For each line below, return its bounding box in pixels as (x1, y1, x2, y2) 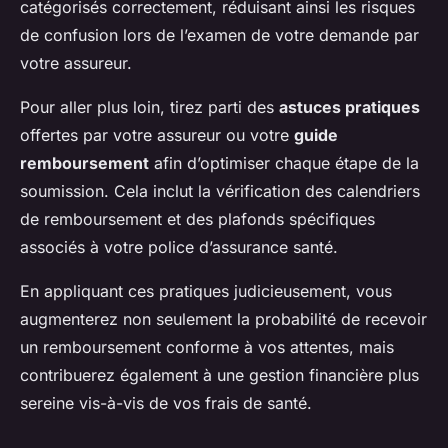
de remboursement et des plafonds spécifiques (20, 209, 375, 230)
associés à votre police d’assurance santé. (20, 237, 338, 258)
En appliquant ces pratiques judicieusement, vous (20, 281, 392, 302)
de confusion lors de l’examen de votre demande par (20, 25, 419, 46)
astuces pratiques (279, 97, 420, 118)
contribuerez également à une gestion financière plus (20, 365, 419, 386)
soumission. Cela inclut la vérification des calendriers (20, 181, 420, 202)
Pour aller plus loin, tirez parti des (20, 97, 279, 118)
